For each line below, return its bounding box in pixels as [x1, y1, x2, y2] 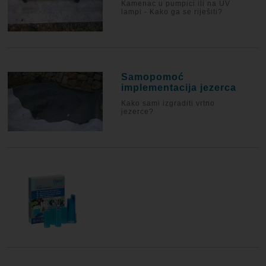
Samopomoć [121, 72, 185, 82]
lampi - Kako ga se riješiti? [121, 8, 223, 16]
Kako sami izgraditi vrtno [121, 99, 216, 107]
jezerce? [121, 107, 154, 116]
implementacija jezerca [121, 83, 237, 93]
